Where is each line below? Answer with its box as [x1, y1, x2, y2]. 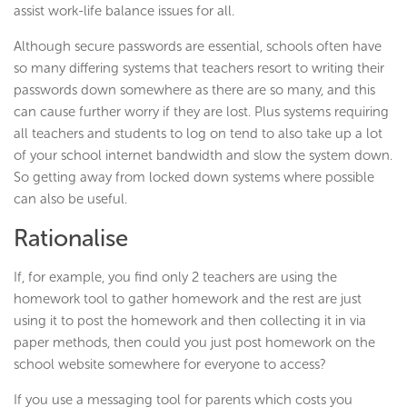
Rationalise [14, 224, 128, 253]
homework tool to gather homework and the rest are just [14, 291, 362, 308]
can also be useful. [14, 191, 127, 208]
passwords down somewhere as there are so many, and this [14, 82, 375, 99]
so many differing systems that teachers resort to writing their [14, 60, 384, 77]
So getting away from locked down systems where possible [14, 169, 374, 186]
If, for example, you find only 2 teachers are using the [14, 269, 337, 286]
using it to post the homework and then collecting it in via [14, 313, 366, 330]
